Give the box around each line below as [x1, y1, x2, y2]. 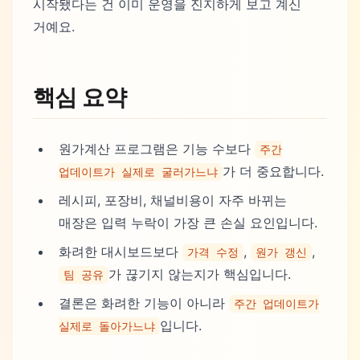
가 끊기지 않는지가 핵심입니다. [108, 265, 291, 282]
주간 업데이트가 [234, 297, 319, 310]
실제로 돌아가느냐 [59, 319, 155, 333]
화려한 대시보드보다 [59, 243, 182, 260]
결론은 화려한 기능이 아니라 [59, 294, 229, 311]
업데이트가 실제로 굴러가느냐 [59, 165, 218, 178]
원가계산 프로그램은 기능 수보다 [59, 140, 255, 157]
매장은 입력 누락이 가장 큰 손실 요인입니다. [59, 214, 317, 231]
